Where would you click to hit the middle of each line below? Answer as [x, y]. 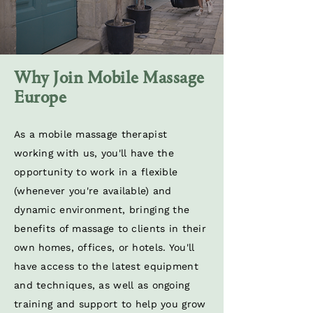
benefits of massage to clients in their [110, 228]
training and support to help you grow [110, 304]
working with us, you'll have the [94, 153]
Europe [40, 97]
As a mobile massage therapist [91, 134]
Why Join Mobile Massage [109, 78]
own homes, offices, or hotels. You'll [104, 247]
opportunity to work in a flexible [96, 172]
